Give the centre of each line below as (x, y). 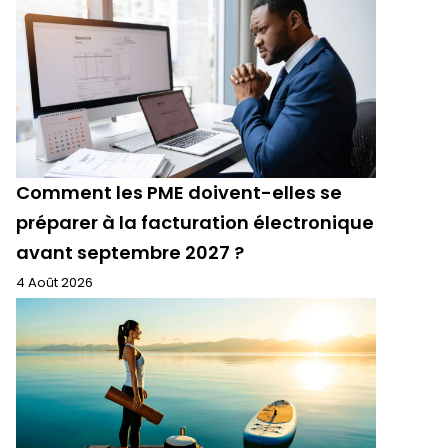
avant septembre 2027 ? (130, 252)
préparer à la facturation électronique (195, 222)
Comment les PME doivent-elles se (179, 192)
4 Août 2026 (54, 282)
